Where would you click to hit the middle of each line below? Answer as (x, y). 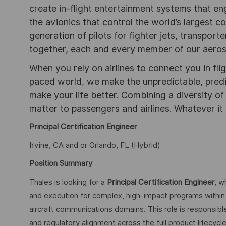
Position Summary (61, 164)
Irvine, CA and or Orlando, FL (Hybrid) (95, 145)
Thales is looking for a (68, 182)
